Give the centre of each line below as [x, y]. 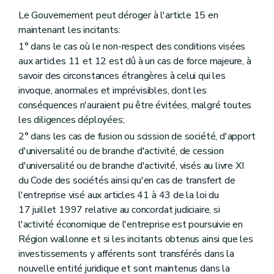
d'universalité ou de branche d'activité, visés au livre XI [131, 165]
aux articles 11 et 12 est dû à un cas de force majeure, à [135, 61]
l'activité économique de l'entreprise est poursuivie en [131, 224]
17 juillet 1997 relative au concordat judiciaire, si [119, 209]
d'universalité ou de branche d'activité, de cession [121, 151]
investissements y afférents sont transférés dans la [126, 254]
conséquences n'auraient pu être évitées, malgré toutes [135, 105]
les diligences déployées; [72, 120]
